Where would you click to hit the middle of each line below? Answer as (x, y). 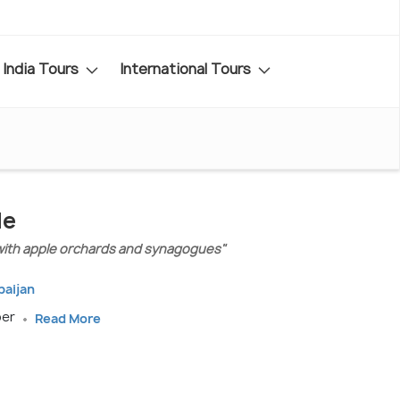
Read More (68, 318)
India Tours (42, 68)
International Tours (187, 68)
